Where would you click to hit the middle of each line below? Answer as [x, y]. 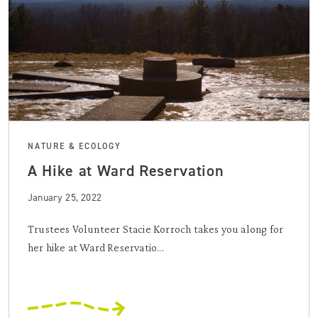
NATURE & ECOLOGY [75, 146]
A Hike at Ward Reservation [126, 170]
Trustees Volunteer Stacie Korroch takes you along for [156, 229]
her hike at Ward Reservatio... [96, 247]
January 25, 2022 [65, 197]
